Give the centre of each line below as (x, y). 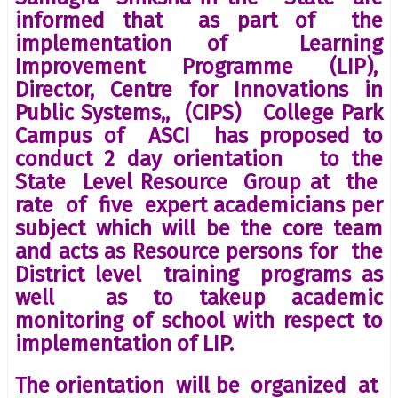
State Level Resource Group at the (199, 182)
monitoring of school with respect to (199, 320)
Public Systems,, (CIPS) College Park (199, 112)
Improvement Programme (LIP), (199, 66)
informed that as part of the (199, 20)
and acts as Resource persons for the (199, 251)
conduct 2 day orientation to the (199, 159)
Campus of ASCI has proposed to (199, 135)
